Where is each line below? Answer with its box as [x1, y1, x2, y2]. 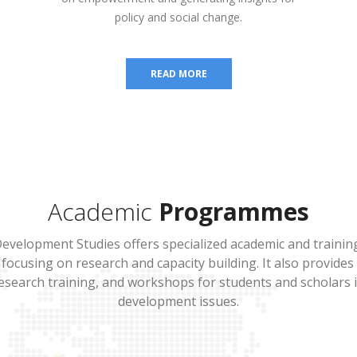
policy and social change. [115, 9, 242, 25]
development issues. [118, 292, 239, 310]
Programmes [159, 194, 309, 228]
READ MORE [150, 66, 207, 80]
